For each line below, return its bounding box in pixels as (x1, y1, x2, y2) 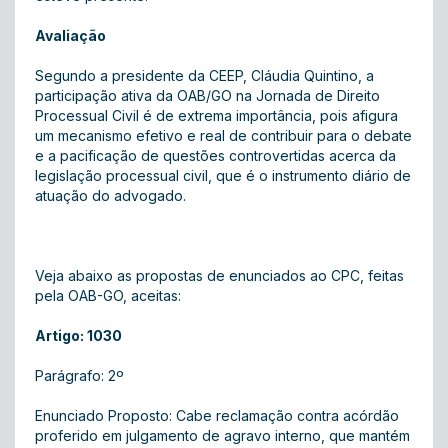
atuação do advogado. (35, 187, 190, 204)
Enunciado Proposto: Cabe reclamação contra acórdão (35, 407, 399, 424)
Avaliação (35, 27, 106, 44)
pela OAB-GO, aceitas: (35, 287, 181, 304)
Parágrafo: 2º (35, 367, 124, 384)
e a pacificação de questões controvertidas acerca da (35, 147, 396, 164)
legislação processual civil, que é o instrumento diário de (35, 167, 411, 184)
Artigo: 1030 (35, 327, 122, 344)
